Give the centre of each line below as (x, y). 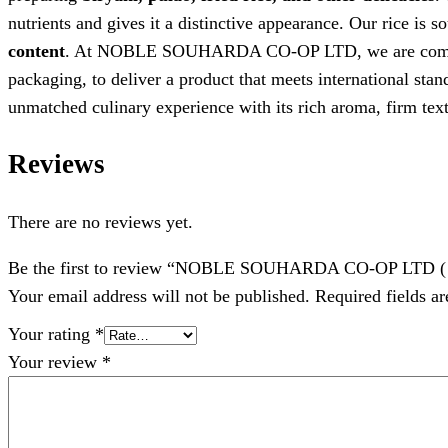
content (36, 50)
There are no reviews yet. (100, 222)
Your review (55, 362)
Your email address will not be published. (159, 296)
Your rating (51, 334)
